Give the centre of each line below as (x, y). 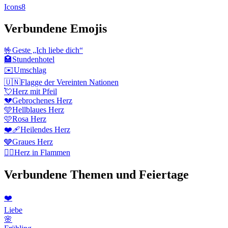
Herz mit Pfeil (35, 91)
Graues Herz (33, 141)
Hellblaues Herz (38, 109)
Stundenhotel (33, 59)
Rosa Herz (29, 119)
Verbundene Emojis (55, 29)
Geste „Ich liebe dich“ (48, 50)
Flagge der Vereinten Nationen (69, 82)
